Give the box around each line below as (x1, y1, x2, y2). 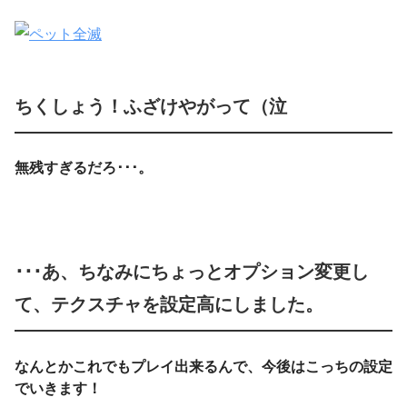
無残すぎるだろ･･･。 (15, 160, 153, 176)
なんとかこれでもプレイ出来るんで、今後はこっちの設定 (15, 359, 392, 375)
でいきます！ (15, 381, 102, 397)
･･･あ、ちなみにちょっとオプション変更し (15, 262, 369, 283)
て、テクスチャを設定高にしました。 (15, 294, 323, 315)
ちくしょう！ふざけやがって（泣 (15, 95, 287, 116)
